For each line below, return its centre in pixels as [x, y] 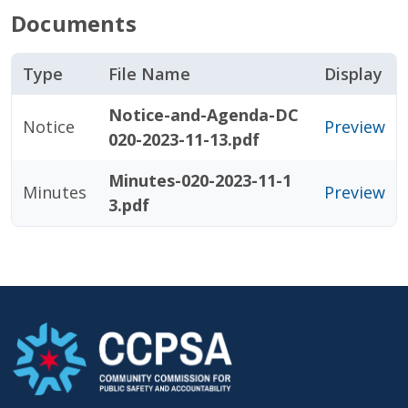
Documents [74, 23]
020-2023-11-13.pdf [184, 139]
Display [353, 74]
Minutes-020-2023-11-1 [200, 180]
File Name [149, 74]
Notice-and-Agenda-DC [204, 115]
